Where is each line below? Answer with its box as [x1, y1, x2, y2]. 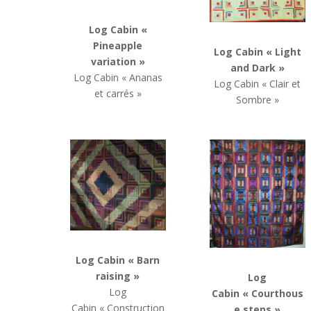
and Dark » [230, 61, 285, 75]
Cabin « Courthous [211, 287, 303, 301]
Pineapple [93, 38, 143, 52]
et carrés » [94, 86, 142, 100]
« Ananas [121, 70, 162, 84]
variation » [90, 54, 145, 68]
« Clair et [262, 77, 301, 91]
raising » [96, 269, 140, 283]
